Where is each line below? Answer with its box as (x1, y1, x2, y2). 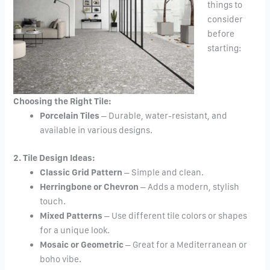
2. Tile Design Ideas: (13, 152, 96, 164)
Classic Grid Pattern (40, 167, 123, 178)
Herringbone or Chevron (40, 181, 139, 193)
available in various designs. (40, 125, 153, 136)
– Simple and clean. (122, 167, 204, 178)
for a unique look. (40, 225, 110, 236)
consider (207, 14, 243, 25)
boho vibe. (40, 254, 82, 265)
